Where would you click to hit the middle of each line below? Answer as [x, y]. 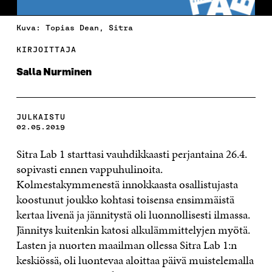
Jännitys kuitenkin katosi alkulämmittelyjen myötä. [133, 229]
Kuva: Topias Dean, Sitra [74, 27]
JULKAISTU [41, 117]
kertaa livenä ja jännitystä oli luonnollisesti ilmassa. [133, 214]
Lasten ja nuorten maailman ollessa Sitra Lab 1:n [126, 245]
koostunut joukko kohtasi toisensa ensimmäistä [125, 199]
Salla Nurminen [54, 72]
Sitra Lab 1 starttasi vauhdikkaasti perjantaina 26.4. [131, 154]
